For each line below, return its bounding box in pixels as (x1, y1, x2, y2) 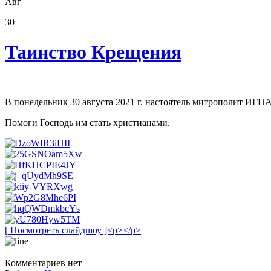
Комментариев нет (5, 258, 82, 269)
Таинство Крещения (5, 41, 181, 63)
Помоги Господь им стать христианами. (5, 117, 170, 128)
